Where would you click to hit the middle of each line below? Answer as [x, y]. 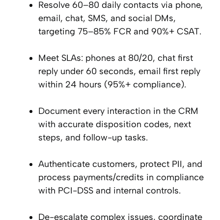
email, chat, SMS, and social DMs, [107, 18]
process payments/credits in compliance [121, 178]
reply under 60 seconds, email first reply [119, 71]
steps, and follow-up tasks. [93, 138]
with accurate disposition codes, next [115, 124]
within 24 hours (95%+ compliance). [112, 85]
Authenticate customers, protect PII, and [120, 164]
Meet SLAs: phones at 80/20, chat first [116, 58]
